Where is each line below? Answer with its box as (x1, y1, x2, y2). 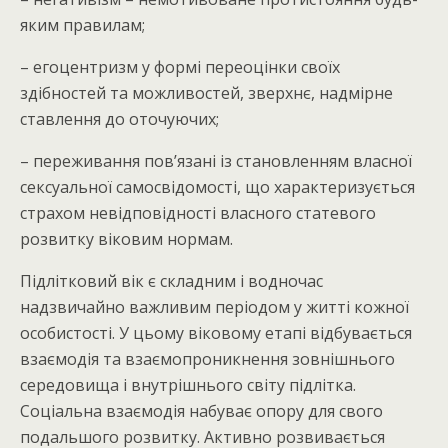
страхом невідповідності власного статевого (20, 202, 376, 225)
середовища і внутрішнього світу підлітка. (20, 374, 356, 397)
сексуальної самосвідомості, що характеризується (20, 176, 415, 199)
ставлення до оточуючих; (20, 108, 219, 131)
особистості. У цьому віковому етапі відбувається (20, 322, 412, 345)
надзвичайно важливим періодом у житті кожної (20, 296, 409, 319)
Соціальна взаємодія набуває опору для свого (20, 400, 383, 423)
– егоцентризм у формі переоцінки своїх (20, 56, 340, 79)
